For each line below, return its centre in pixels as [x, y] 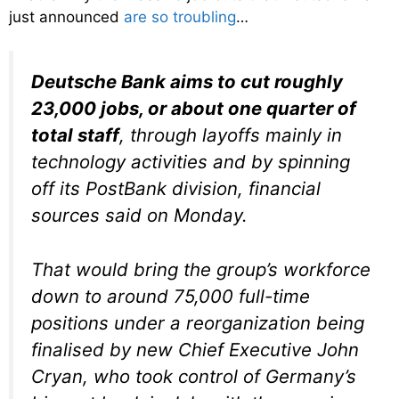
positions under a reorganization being [198, 322]
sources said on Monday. [139, 216]
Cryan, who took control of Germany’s [194, 376]
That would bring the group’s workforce [201, 269]
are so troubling [180, 16]
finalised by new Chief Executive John [195, 349]
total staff [75, 135]
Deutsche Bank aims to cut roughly [187, 82]
